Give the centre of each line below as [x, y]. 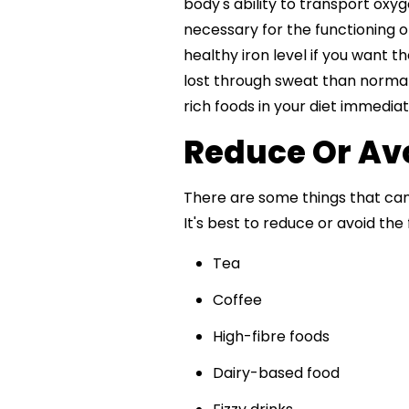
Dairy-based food [276, 373]
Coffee [237, 300]
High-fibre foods [271, 337]
